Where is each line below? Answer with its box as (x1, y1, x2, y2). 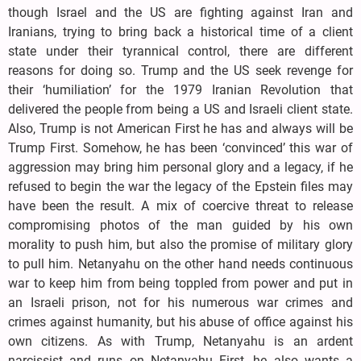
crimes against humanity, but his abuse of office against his (8, 314, 353, 330)
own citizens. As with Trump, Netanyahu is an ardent (8, 334, 353, 350)
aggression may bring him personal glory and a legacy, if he (8, 160, 353, 176)
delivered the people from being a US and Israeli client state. (8, 102, 353, 118)
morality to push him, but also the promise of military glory (8, 237, 353, 253)
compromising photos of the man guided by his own (8, 218, 353, 234)
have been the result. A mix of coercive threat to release (8, 198, 353, 214)
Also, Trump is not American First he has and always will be (8, 121, 353, 137)
